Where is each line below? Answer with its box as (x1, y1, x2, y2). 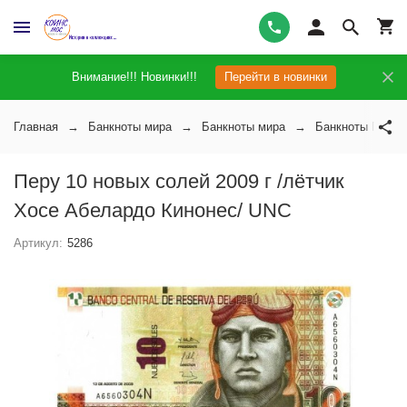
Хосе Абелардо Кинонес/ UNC (14, 199, 292, 222)
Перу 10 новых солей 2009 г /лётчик (14, 170, 344, 193)
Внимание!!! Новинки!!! (71, 70, 197, 84)
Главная (14, 120, 58, 134)
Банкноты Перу (315, 120, 399, 134)
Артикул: (14, 236, 63, 250)
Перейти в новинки (223, 70, 327, 84)
